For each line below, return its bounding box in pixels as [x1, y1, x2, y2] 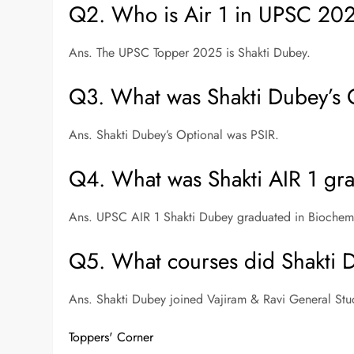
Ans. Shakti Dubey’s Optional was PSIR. [69, 126, 280, 145]
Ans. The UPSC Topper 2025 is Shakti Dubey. [69, 43, 311, 62]
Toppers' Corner [69, 328, 154, 347]
